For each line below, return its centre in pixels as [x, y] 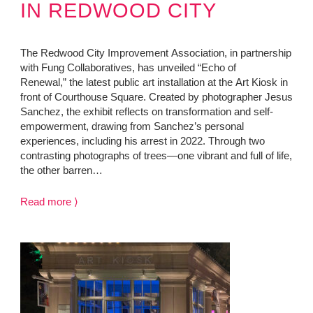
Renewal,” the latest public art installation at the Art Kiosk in [154, 82]
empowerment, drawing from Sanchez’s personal [132, 126]
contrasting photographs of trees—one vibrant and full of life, [156, 155]
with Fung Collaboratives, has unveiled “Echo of [128, 67]
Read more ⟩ [49, 201]
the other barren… [61, 170]
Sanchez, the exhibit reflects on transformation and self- [146, 111]
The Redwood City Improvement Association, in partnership [155, 52]
